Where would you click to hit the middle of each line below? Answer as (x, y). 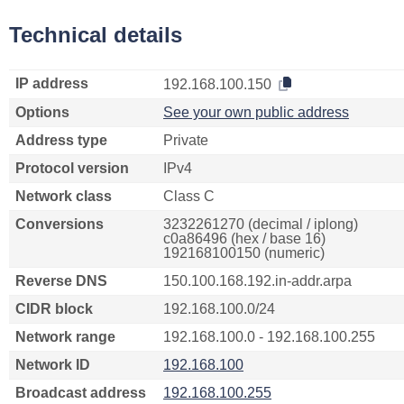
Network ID (53, 365)
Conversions (60, 224)
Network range (65, 337)
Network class (64, 196)
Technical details (96, 35)
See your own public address (256, 112)
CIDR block (54, 309)
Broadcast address (81, 393)
